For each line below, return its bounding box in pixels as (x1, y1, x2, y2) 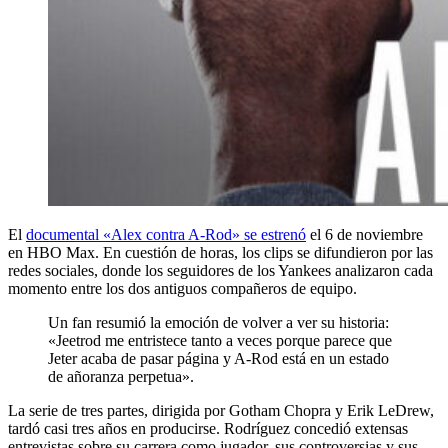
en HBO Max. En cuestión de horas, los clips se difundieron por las (8, 243, 433, 261)
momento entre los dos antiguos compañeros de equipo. (8, 279, 357, 297)
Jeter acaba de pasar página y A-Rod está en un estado (48, 349, 389, 367)
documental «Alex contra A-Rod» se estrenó (26, 225, 306, 243)
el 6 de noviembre (306, 225, 423, 243)
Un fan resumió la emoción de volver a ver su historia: (48, 313, 389, 331)
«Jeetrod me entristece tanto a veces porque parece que (48, 331, 392, 349)
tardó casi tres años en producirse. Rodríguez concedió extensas (8, 419, 408, 437)
